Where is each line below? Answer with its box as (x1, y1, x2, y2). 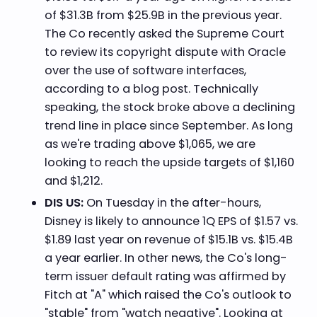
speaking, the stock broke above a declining (44, 99, 295, 116)
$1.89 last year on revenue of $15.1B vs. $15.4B (44, 231, 293, 248)
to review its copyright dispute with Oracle (44, 44, 286, 61)
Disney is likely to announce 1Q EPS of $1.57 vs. (44, 212, 298, 229)
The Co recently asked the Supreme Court (44, 25, 284, 42)
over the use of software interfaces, (44, 62, 246, 79)
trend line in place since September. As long (44, 117, 293, 134)
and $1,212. (44, 173, 105, 190)
